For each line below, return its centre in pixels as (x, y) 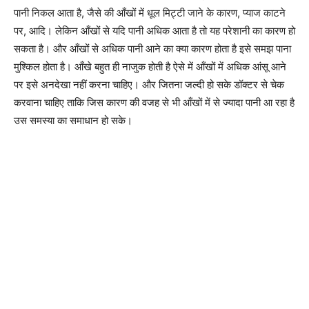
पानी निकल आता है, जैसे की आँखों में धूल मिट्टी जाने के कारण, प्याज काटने (150, 13)
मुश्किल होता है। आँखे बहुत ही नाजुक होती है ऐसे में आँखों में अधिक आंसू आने (150, 67)
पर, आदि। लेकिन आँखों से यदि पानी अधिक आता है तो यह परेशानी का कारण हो (154, 31)
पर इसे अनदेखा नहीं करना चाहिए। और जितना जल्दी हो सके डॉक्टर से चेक (149, 84)
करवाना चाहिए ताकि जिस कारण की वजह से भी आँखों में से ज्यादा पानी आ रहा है (154, 102)
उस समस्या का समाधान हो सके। (73, 120)
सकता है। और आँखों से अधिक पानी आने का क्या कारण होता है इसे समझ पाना (152, 49)
